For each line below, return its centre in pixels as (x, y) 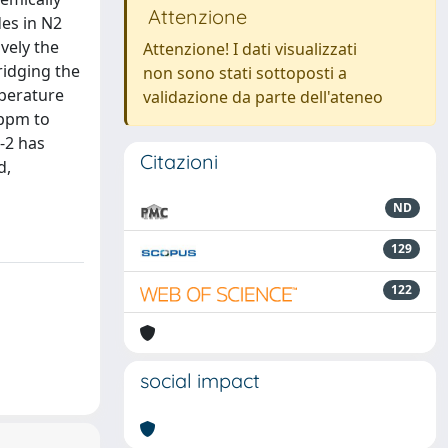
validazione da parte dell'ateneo (263, 97)
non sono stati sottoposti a (245, 73)
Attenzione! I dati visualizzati (250, 49)
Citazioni (179, 161)
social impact (200, 380)
